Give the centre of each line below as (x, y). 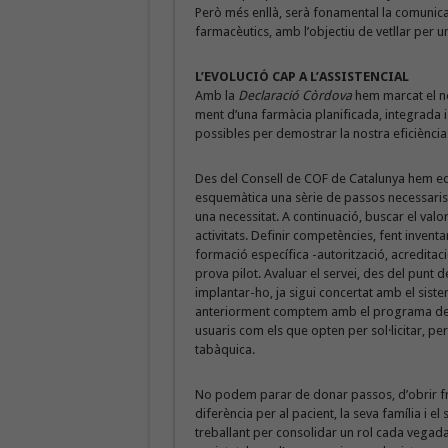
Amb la (216, 95)
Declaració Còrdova (294, 95)
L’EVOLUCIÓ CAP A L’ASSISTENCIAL (301, 76)
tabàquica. (224, 349)
